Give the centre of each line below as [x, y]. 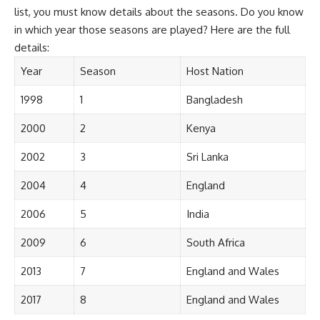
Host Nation [215, 71]
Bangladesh [214, 99]
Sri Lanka [207, 156]
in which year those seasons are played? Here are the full [152, 29]
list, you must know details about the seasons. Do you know [159, 11]
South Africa [215, 242]
